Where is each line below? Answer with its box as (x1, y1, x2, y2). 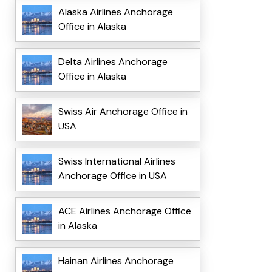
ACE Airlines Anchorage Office (58, 205, 191, 218)
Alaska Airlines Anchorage (58, 5, 173, 19)
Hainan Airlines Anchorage (58, 254, 174, 268)
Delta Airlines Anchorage (58, 55, 168, 69)
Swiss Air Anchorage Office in (58, 105, 188, 118)
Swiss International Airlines (58, 155, 175, 168)
